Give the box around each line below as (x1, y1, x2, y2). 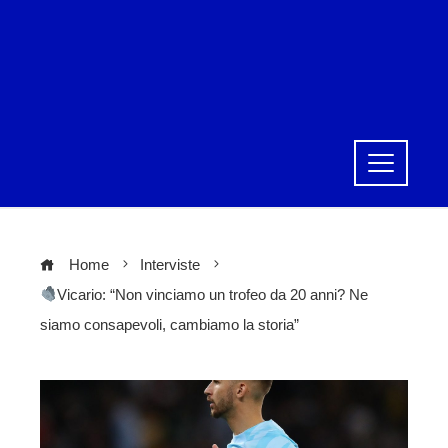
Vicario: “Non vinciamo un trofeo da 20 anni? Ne (57, 286, 369, 303)
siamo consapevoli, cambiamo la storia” (40, 316, 299, 333)
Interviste (140, 256, 200, 273)
